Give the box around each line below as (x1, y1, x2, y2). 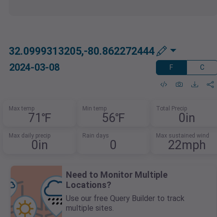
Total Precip (155, 105, 187, 112)
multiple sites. (66, 203, 114, 213)
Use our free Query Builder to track (66, 194, 185, 203)
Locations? (66, 180, 111, 190)
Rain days (82, 132, 109, 139)
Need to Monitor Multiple (66, 170, 168, 180)
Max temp (9, 105, 35, 112)
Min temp (82, 105, 107, 112)
